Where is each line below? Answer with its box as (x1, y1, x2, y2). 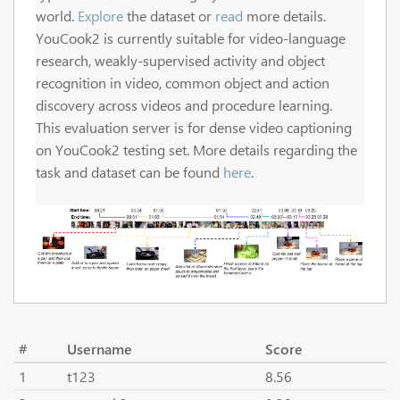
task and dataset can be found (36, 162, 223, 181)
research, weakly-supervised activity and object (36, 51, 325, 70)
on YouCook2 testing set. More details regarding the (36, 140, 357, 159)
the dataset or (123, 6, 215, 25)
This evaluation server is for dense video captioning (36, 118, 352, 137)
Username (67, 338, 132, 358)
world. (36, 6, 78, 25)
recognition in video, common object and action (36, 73, 329, 92)
